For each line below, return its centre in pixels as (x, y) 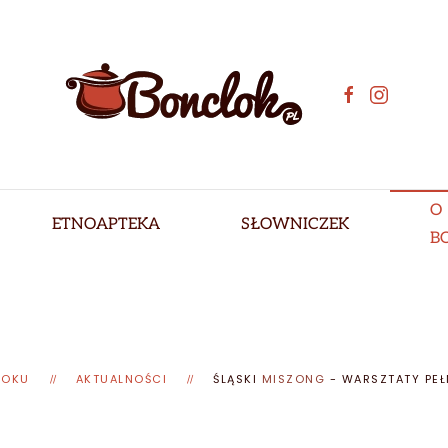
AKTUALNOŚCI (121, 379)
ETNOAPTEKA (106, 224)
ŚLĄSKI (237, 379)
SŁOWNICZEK (295, 224)
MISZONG (293, 379)
